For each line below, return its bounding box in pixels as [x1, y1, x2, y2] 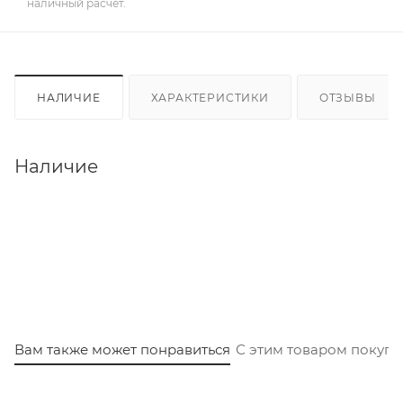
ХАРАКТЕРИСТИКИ [150, 90, 269, 104]
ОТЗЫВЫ [318, 90, 376, 104]
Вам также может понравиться [14, 340, 230, 358]
